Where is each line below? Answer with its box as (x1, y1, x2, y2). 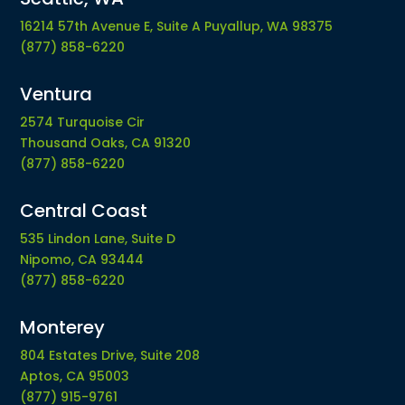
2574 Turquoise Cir (20, 113, 146, 131)
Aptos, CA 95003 (20, 367, 130, 385)
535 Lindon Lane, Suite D (20, 230, 176, 248)
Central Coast (20, 198, 148, 223)
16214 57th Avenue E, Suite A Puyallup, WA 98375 (20, 17, 334, 35)
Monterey (20, 315, 106, 340)
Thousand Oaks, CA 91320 (20, 134, 192, 152)
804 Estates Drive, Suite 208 (20, 346, 201, 364)
